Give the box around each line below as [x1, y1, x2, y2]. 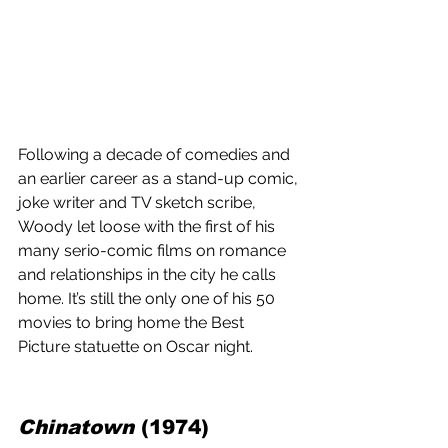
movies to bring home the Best [18, 313, 248, 333]
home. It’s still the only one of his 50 [18, 289, 279, 309]
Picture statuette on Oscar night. [18, 337, 253, 357]
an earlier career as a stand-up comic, [18, 169, 302, 189]
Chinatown [18, 416, 134, 439]
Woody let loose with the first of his [18, 217, 279, 237]
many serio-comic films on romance [18, 241, 290, 261]
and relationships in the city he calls [18, 265, 280, 285]
